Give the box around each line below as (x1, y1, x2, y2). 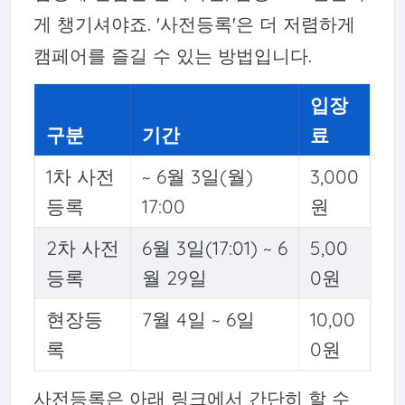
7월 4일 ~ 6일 (141, 306, 255, 331)
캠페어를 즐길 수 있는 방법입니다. (33, 44, 312, 68)
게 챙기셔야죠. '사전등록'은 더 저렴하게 (33, 13, 355, 36)
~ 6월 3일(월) (141, 164, 253, 188)
